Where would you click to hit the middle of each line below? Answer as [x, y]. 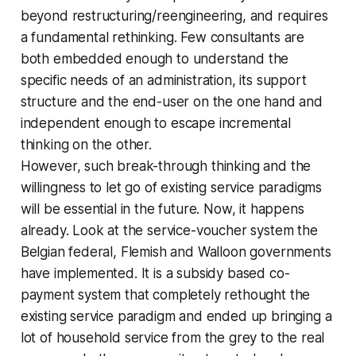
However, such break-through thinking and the [166, 166]
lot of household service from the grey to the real [172, 337]
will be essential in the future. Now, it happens [162, 209]
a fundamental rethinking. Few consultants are [163, 37]
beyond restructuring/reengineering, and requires [174, 15]
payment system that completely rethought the [165, 294]
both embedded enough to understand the [155, 58]
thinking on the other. [86, 144]
